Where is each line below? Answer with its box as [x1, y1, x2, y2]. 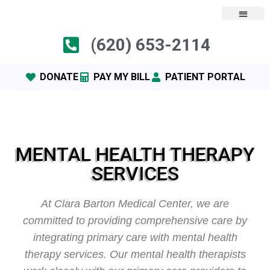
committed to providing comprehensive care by [23, 215, 247, 227]
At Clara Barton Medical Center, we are [41, 198, 229, 210]
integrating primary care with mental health [33, 231, 237, 243]
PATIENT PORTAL [165, 71, 245, 83]
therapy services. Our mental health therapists [24, 248, 246, 260]
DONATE [40, 71, 78, 83]
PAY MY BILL [93, 71, 150, 83]
